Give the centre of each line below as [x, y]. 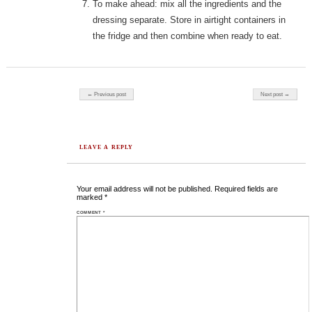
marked [91, 197]
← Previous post [107, 95]
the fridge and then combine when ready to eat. [188, 36]
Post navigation [100, 91]
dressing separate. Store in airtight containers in [189, 20]
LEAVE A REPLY [107, 148]
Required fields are [247, 189]
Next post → [275, 95]
